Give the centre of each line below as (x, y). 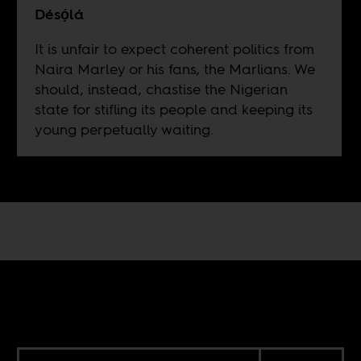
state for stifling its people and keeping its (173, 109)
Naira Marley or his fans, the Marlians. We (174, 68)
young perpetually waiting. (124, 129)
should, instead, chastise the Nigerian (161, 89)
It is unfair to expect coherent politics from (174, 48)
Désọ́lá (59, 14)
